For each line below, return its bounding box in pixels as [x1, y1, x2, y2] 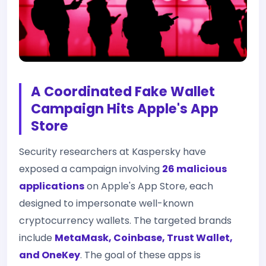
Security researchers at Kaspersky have [19, 145, 206, 159]
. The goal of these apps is [80, 248, 201, 262]
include [19, 231, 55, 245]
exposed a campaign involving [19, 162, 162, 176]
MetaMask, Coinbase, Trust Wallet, [55, 231, 233, 245]
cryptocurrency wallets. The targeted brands [19, 214, 232, 227]
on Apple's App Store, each [84, 179, 213, 193]
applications [19, 179, 84, 193]
